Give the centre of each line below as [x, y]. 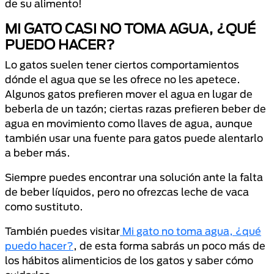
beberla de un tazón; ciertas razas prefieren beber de [135, 109]
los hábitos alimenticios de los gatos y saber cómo [129, 260]
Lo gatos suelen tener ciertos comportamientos [122, 65]
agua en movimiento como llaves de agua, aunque [129, 123]
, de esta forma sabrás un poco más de [169, 246]
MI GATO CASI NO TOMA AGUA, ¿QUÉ [130, 28]
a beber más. [38, 153]
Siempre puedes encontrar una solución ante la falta [134, 177]
